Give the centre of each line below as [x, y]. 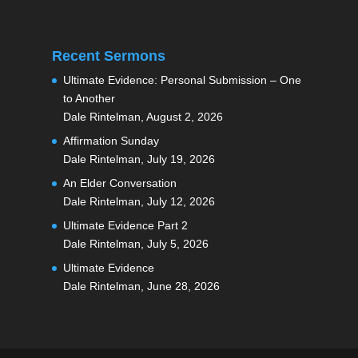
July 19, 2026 [181, 159]
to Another [89, 98]
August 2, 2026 [184, 116]
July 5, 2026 [177, 243]
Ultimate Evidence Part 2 [125, 225]
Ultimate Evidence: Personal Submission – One [182, 80]
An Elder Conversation [119, 183]
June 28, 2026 [183, 286]
